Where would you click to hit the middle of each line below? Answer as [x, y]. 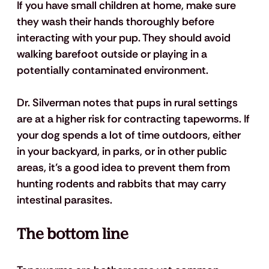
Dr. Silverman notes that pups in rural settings [128, 102]
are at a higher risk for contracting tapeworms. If [134, 119]
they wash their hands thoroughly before [116, 21]
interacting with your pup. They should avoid [125, 38]
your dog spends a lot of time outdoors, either [130, 135]
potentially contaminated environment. [112, 70]
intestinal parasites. [65, 200]
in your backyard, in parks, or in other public [123, 151]
